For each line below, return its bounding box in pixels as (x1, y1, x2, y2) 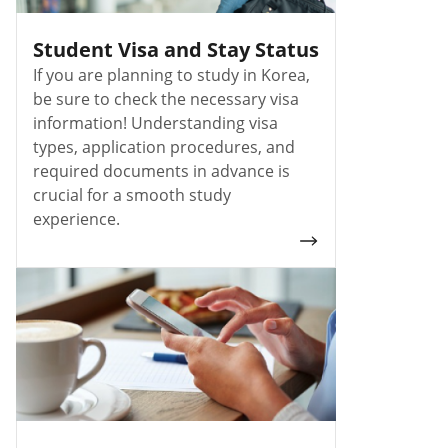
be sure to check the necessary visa (33, 87, 299, 110)
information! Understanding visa (33, 111, 278, 134)
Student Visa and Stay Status (33, 35, 319, 63)
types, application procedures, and (33, 135, 295, 158)
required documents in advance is (33, 159, 290, 182)
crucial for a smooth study (33, 183, 231, 206)
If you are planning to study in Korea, (33, 63, 310, 86)
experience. (33, 207, 120, 230)
